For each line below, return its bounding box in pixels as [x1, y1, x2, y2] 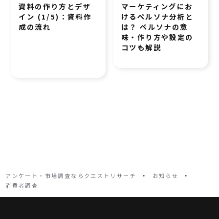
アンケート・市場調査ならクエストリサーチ [5, 172, 137, 180]
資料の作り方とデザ [19, 1, 91, 12]
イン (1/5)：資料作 [19, 11, 92, 22]
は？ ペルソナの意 [121, 22, 188, 32]
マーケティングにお [121, 1, 193, 12]
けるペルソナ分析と [121, 11, 194, 22]
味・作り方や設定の [121, 32, 194, 43]
